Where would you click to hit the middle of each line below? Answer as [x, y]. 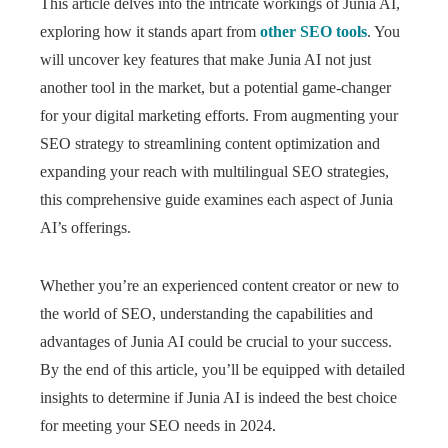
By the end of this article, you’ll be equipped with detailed [222, 369]
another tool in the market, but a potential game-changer [215, 87]
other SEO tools [313, 31]
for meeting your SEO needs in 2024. [158, 425]
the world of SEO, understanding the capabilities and [206, 313]
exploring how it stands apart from [150, 31]
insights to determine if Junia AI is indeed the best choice [218, 397]
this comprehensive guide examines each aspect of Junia [216, 199]
